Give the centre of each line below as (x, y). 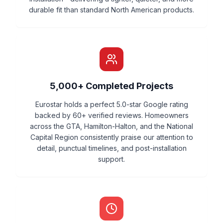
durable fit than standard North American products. (111, 10)
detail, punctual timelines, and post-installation (111, 148)
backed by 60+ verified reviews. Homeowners (111, 115)
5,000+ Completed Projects (111, 86)
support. (111, 159)
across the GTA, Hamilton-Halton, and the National (111, 126)
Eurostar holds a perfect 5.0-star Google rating (111, 104)
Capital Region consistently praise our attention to (111, 137)
